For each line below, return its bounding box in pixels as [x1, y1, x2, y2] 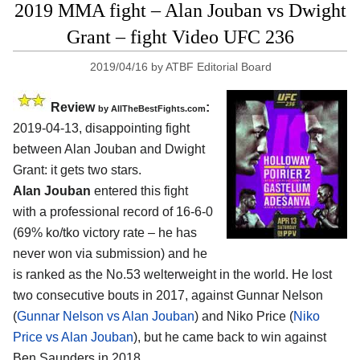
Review [51, 100, 98, 115]
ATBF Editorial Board [166, 60, 272, 74]
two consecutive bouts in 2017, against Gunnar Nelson [13, 288, 323, 303]
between [13, 142, 64, 157]
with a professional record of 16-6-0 [13, 205, 213, 219]
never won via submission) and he [13, 247, 207, 261]
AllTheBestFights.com [111, 104, 206, 114]
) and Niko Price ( [194, 309, 293, 324]
